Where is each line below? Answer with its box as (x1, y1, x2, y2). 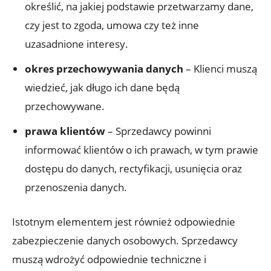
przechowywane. (25, 99, 105, 113)
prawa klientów (25, 123, 105, 138)
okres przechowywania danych (25, 61, 183, 76)
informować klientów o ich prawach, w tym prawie (25, 142, 258, 157)
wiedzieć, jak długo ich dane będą (25, 80, 180, 94)
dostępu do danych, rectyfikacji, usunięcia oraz (25, 161, 242, 175)
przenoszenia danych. (25, 180, 127, 194)
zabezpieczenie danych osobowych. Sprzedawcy (12, 233, 238, 247)
